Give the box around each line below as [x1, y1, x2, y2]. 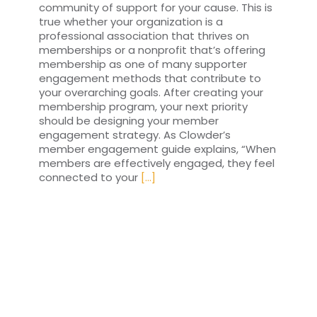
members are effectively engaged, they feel [39, 156, 275, 171]
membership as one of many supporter [39, 57, 247, 72]
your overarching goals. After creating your [39, 85, 263, 100]
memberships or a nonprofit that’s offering [39, 42, 265, 58]
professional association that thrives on [39, 28, 249, 44]
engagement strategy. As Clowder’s [39, 127, 231, 143]
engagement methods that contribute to [39, 71, 261, 86]
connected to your [39, 170, 141, 185]
